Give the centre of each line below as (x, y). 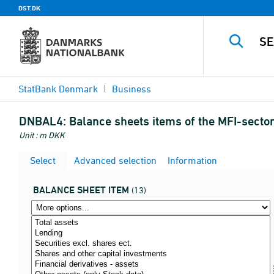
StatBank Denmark (58, 89)
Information (191, 160)
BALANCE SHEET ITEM (81, 190)
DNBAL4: (43, 121)
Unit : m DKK (42, 135)
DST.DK (29, 8)
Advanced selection (114, 160)
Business (131, 89)
